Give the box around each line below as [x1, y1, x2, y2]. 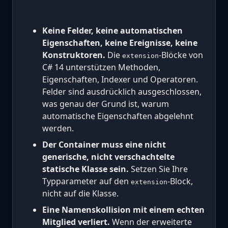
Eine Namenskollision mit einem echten [42, 204, 205, 216]
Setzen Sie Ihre [129, 163, 188, 175]
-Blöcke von [159, 49, 203, 61]
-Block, [167, 176, 193, 187]
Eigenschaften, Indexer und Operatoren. [42, 74, 198, 85]
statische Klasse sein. [42, 163, 129, 175]
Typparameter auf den [42, 176, 131, 187]
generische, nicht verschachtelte [42, 151, 175, 163]
